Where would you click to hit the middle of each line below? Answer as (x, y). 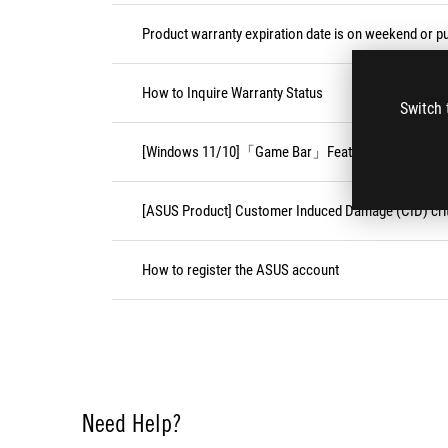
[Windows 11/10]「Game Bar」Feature (256, 152)
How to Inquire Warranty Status (232, 93)
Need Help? (132, 423)
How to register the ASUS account (240, 270)
